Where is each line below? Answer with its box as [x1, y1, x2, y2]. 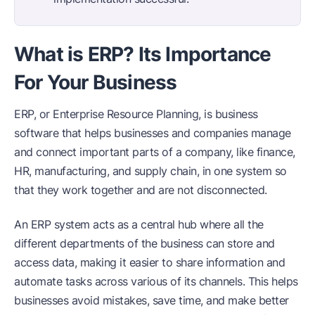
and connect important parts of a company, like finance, [14, 144, 295, 159]
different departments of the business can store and [14, 236, 275, 250]
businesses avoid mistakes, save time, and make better [14, 292, 289, 307]
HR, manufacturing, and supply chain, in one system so [14, 163, 287, 178]
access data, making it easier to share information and [14, 255, 285, 269]
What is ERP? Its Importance [14, 41, 271, 66]
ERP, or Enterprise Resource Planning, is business [14, 106, 258, 121]
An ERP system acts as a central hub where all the [14, 217, 264, 231]
